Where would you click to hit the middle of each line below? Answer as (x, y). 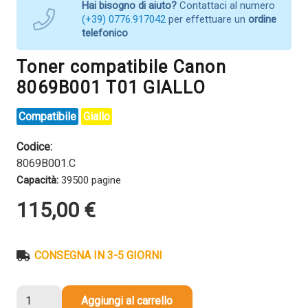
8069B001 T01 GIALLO (111, 87)
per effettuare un (207, 19)
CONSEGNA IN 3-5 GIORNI (99, 255)
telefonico (105, 33)
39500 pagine (90, 180)
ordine (262, 19)
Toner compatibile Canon (121, 67)
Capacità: (37, 180)
